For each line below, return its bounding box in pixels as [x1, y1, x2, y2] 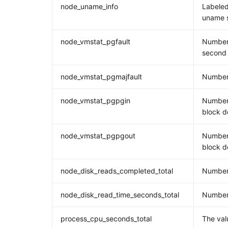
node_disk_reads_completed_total [61, 166, 174, 175]
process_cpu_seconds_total [61, 214, 152, 223]
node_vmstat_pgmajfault [61, 72, 142, 81]
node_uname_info [61, 2, 119, 11]
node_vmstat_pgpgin [61, 96, 131, 105]
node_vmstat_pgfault [61, 37, 131, 46]
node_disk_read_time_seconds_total [61, 190, 180, 199]
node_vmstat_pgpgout [61, 131, 136, 140]
